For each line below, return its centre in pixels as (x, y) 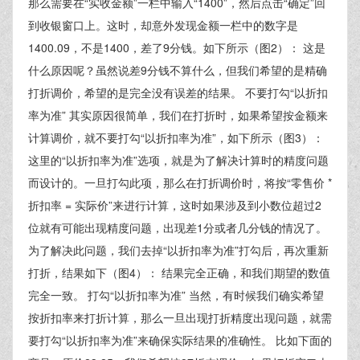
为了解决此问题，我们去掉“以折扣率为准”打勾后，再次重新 (178, 250)
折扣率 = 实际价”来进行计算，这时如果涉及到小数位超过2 (175, 205)
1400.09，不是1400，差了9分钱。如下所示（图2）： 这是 (177, 47)
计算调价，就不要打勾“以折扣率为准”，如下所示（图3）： (176, 137)
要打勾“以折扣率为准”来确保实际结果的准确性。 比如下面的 (180, 340)
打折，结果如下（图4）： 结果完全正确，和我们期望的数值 (179, 272)
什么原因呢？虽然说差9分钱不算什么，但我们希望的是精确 (178, 70)
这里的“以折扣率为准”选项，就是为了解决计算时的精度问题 (178, 160)
